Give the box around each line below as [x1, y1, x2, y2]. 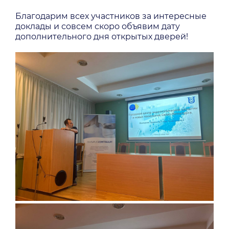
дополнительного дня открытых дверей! [15, 32, 188, 41]
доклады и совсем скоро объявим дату [15, 21, 180, 31]
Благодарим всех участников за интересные [15, 11, 207, 21]
